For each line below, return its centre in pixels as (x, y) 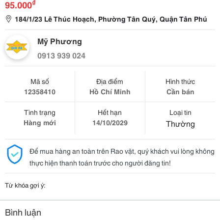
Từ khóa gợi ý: (25, 185)
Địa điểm (110, 81)
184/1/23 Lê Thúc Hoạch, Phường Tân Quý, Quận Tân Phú (111, 19)
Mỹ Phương (60, 41)
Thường (180, 123)
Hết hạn (110, 112)
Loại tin (180, 112)
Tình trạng (40, 112)
